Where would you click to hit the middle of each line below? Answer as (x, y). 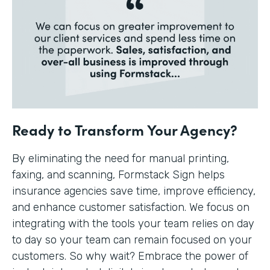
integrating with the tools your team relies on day (133, 223)
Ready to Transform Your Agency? (125, 129)
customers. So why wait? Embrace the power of (130, 256)
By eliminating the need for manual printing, (121, 158)
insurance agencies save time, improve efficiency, (134, 191)
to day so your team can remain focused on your (132, 240)
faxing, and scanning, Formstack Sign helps (118, 174)
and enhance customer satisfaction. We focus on (131, 207)
